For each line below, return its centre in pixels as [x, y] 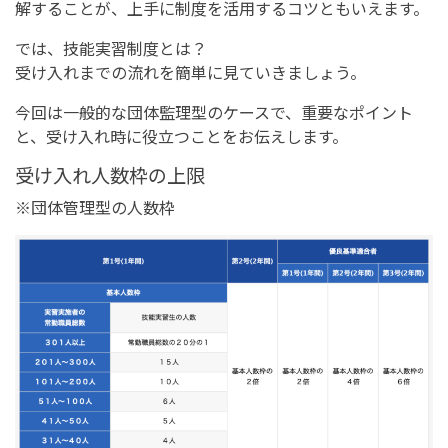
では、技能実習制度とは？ [111, 48]
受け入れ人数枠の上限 [110, 175]
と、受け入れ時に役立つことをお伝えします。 [181, 136]
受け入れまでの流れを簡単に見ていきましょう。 [190, 72]
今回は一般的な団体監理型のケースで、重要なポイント [214, 112]
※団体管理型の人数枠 [95, 207]
